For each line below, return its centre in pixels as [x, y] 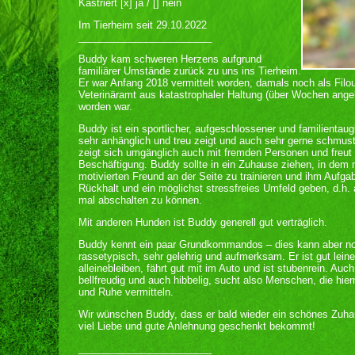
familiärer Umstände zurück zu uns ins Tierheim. [190, 71]
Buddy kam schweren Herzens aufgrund [170, 59]
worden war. [105, 107]
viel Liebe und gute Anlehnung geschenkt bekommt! [197, 326]
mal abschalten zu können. [140, 200]
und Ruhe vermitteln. [126, 292]
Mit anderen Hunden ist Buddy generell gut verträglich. [203, 222]
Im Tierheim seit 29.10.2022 [143, 25]
